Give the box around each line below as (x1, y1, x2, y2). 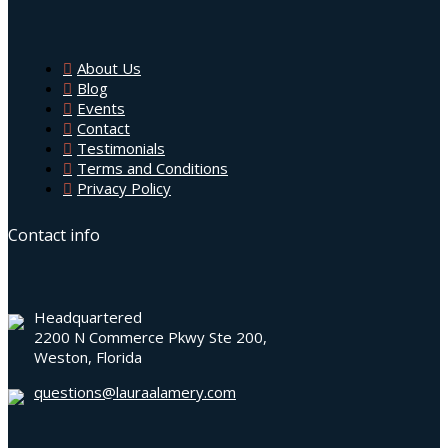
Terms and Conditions (77, 158, 228, 179)
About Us (77, 58, 141, 79)
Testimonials (77, 138, 165, 159)
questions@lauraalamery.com (34, 381, 236, 402)
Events (77, 98, 125, 119)
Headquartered (34, 306, 142, 327)
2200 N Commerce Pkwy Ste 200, (34, 326, 267, 347)
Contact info (8, 224, 100, 247)
